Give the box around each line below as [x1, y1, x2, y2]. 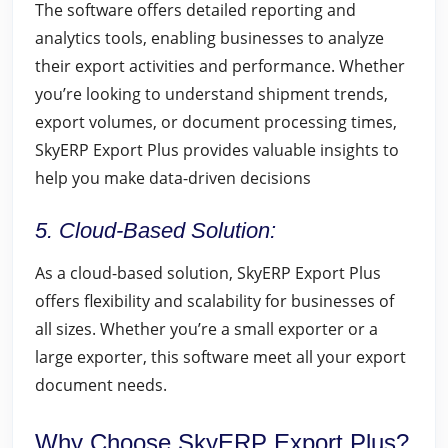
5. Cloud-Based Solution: [35, 218, 276, 243]
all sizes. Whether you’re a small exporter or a [35, 318, 378, 340]
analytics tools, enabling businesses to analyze [35, 27, 384, 49]
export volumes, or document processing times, [35, 111, 397, 133]
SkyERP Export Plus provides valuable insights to [35, 139, 399, 161]
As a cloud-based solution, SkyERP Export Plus [35, 262, 381, 284]
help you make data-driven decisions [35, 167, 311, 189]
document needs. [35, 374, 167, 396]
